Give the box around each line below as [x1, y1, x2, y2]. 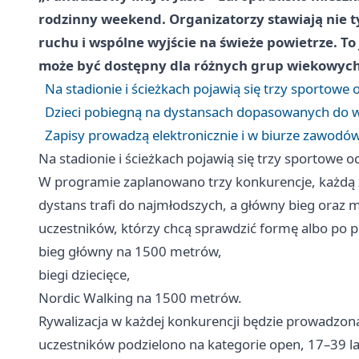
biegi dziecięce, [38, 264, 131, 284]
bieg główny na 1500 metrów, [38, 241, 222, 260]
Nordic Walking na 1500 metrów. [38, 288, 242, 307]
